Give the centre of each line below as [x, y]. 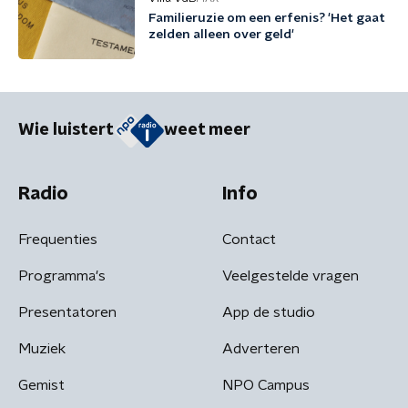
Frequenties [58, 239]
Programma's [62, 275]
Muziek [42, 348]
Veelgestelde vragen [291, 275]
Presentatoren [67, 312]
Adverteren [261, 348]
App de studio [269, 312]
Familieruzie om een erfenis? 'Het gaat [267, 18]
